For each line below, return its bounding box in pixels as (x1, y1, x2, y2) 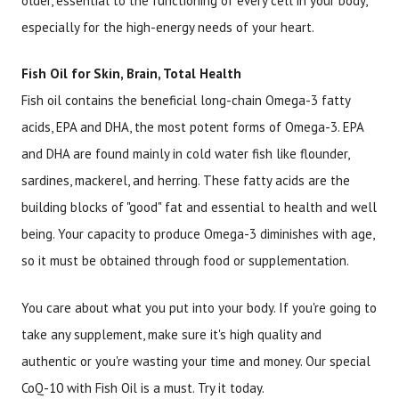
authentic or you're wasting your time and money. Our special (21, 352, 370, 370)
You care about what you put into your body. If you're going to (21, 298, 377, 316)
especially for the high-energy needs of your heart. (21, 18, 314, 36)
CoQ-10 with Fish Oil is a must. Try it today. (21, 379, 265, 396)
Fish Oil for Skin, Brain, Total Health (21, 65, 241, 83)
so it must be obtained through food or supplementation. (21, 252, 349, 270)
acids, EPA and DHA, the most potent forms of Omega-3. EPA (21, 118, 363, 136)
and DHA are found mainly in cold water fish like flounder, (21, 145, 349, 163)
